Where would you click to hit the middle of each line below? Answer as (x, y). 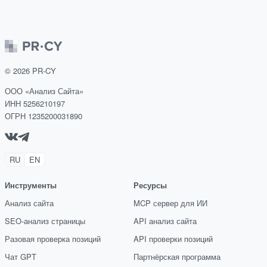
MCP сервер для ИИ (170, 203)
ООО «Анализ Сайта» (44, 91)
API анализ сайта (165, 221)
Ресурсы (150, 185)
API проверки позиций (173, 239)
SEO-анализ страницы (45, 221)
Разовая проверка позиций (53, 239)
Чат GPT (21, 257)
